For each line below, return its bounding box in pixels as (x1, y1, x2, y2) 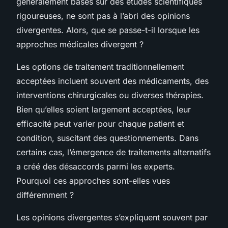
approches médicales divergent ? (16, 39, 144, 49)
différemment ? (16, 189, 74, 200)
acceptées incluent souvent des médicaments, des (16, 75, 209, 86)
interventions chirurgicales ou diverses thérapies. (16, 90, 204, 100)
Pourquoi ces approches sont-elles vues (16, 175, 170, 186)
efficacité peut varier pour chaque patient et (16, 118, 184, 129)
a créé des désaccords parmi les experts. (16, 161, 175, 172)
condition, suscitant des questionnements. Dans (16, 132, 198, 143)
